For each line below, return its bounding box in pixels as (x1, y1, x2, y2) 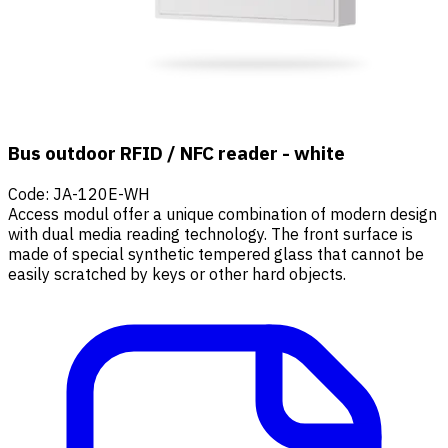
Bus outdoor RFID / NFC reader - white (8, 141, 345, 166)
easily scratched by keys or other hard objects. (8, 263, 346, 284)
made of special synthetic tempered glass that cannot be (8, 243, 424, 264)
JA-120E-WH (53, 183, 150, 204)
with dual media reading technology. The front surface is (8, 223, 413, 244)
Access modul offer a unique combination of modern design (8, 203, 437, 224)
